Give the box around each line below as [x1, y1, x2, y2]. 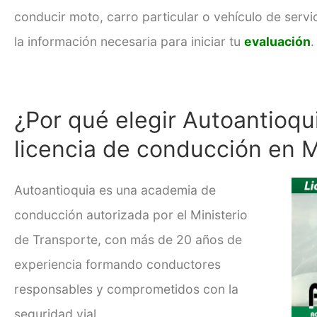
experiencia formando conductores [14, 256, 221, 272]
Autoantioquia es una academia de [14, 182, 216, 197]
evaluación [244, 33, 311, 49]
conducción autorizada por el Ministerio [14, 207, 248, 222]
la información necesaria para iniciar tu [14, 33, 244, 49]
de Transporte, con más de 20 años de [14, 231, 242, 247]
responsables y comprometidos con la [14, 281, 238, 296]
